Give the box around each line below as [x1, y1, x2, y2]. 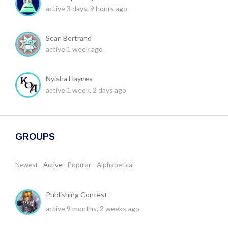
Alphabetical [97, 160, 134, 169]
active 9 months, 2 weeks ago [46, 204, 139, 213]
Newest [15, 160, 38, 169]
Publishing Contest [46, 190, 107, 199]
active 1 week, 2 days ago [46, 85, 126, 94]
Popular [68, 160, 91, 169]
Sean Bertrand [46, 33, 92, 42]
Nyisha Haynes [46, 74, 93, 83]
